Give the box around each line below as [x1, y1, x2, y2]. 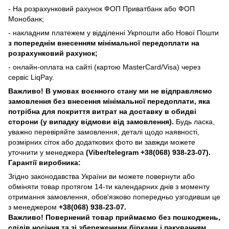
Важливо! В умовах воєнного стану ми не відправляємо [8, 86, 212, 95]
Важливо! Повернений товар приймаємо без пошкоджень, [8, 213, 220, 221]
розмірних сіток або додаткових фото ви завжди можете [8, 138, 195, 146]
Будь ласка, [176, 117, 215, 126]
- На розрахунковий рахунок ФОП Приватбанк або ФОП [8, 4, 195, 13]
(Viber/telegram [86, 148, 141, 156]
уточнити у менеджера [8, 148, 86, 156]
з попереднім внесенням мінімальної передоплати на [8, 38, 199, 47]
